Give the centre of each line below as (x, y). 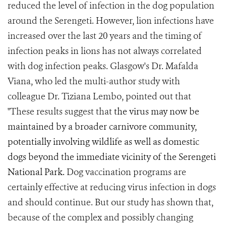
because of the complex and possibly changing (100, 217)
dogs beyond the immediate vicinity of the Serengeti (112, 157)
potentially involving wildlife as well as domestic (103, 142)
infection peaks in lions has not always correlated (105, 51)
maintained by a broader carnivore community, (102, 127)
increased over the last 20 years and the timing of (105, 36)
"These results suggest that (61, 111)
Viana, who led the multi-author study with (94, 81)
